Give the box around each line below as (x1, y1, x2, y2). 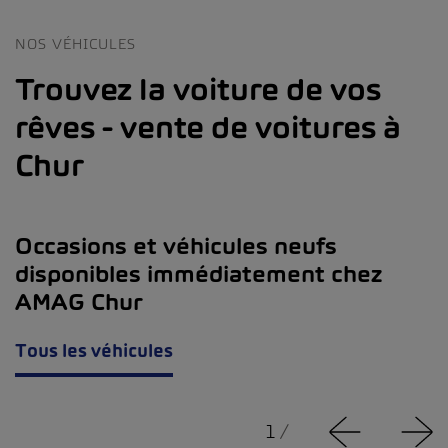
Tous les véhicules (15, 339, 173, 363)
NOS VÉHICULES (15, 34, 136, 54)
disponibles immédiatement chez (15, 260, 382, 289)
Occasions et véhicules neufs (15, 232, 337, 261)
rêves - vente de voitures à (15, 109, 401, 146)
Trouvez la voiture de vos (15, 71, 381, 108)
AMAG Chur (15, 288, 143, 317)
